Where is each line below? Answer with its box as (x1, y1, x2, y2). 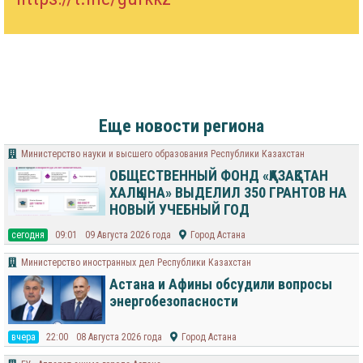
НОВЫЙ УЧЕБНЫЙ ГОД (109, 201, 250, 219)
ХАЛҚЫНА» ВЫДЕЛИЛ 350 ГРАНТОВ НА (109, 184, 347, 202)
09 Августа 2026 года (85, 229, 171, 241)
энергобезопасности (109, 293, 238, 310)
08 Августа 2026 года (76, 331, 162, 344)
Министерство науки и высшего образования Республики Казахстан (21, 148, 305, 160)
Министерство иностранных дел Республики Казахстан (21, 257, 251, 269)
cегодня (11, 229, 45, 241)
